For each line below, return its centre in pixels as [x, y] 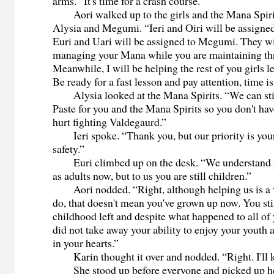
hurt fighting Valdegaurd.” [110, 122]
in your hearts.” [86, 243]
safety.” [69, 149]
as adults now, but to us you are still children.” [152, 176]
